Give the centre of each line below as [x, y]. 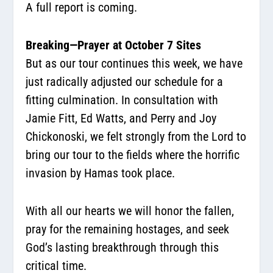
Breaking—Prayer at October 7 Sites [114, 45]
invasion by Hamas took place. [102, 173]
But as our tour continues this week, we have [134, 63]
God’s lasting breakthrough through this [122, 247]
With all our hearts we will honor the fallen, [130, 211]
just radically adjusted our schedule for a [125, 81]
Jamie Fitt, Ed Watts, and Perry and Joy [121, 118]
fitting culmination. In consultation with [122, 100]
